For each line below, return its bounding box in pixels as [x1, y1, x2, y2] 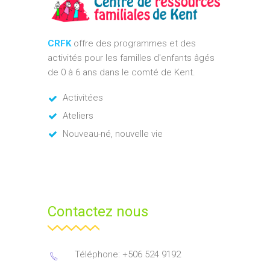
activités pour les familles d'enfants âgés [48, 52, 215, 63]
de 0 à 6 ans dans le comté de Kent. [48, 66, 195, 78]
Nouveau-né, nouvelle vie [63, 128, 163, 139]
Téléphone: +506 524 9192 [75, 248, 181, 260]
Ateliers [63, 110, 93, 121]
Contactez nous [48, 202, 148, 220]
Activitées [63, 92, 103, 103]
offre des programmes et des [71, 37, 196, 49]
